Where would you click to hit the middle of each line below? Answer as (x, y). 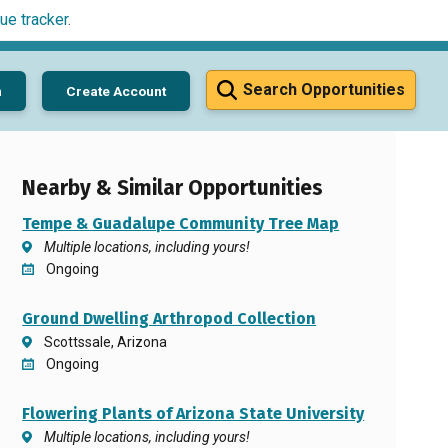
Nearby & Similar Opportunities (173, 188)
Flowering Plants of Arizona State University (193, 413)
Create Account (116, 90)
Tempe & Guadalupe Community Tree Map (181, 223)
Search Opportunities (324, 89)
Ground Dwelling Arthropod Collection (169, 318)
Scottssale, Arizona (106, 342)
